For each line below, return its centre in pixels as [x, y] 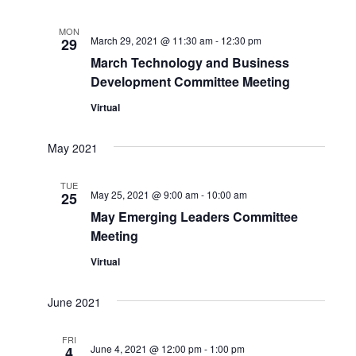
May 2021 [72, 148]
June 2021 [74, 302]
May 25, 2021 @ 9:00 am [144, 194]
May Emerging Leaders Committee [194, 217]
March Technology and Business [190, 62]
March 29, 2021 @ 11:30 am [151, 40]
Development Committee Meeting [190, 81]
